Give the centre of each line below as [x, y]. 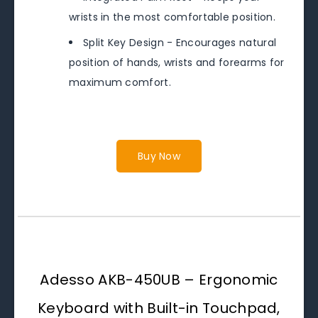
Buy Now [159, 156]
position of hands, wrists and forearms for [177, 62]
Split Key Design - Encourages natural [180, 43]
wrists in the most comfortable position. [172, 17]
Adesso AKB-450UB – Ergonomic [159, 280]
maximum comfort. [120, 82]
